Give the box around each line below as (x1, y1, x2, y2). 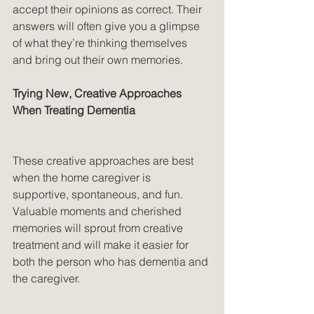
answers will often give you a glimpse (13, 18, 203, 33)
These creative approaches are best (13, 153, 196, 168)
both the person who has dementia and (13, 254, 211, 268)
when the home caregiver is (13, 170, 153, 184)
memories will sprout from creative (13, 220, 186, 235)
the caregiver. (13, 271, 80, 285)
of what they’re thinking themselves (13, 35, 190, 50)
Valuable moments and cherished (13, 203, 184, 218)
